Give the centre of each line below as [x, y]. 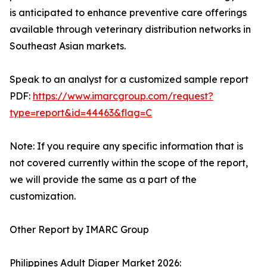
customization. [43, 196]
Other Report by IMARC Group [79, 230]
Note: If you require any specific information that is [126, 146]
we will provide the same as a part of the [103, 180]
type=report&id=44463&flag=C [81, 113]
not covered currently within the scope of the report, [129, 163]
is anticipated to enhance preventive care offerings [128, 13]
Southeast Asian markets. [68, 46]
